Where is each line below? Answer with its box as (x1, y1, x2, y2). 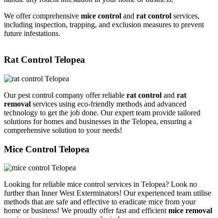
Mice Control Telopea (4, 144, 90, 154)
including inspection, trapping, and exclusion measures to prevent (4, 20, 204, 29)
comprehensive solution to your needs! (4, 126, 122, 134)
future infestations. (4, 29, 60, 37)
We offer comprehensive (4, 11, 81, 20)
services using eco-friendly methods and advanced (31, 100, 186, 108)
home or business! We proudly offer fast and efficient (4, 206, 168, 215)
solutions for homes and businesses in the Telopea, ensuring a (4, 117, 192, 126)
